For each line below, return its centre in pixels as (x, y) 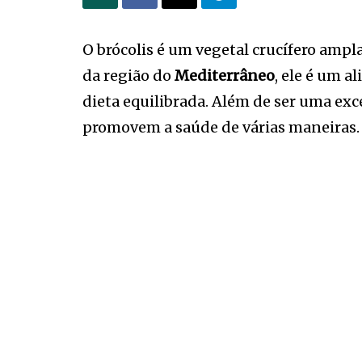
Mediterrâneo (225, 76)
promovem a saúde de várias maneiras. (221, 127)
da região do (128, 76)
